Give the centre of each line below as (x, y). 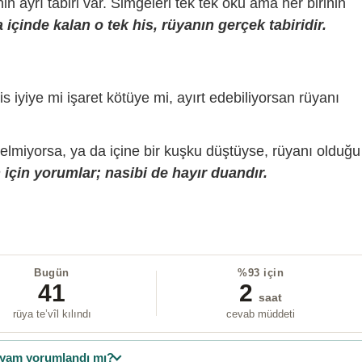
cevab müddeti (261, 314)
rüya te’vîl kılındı (52, 314)
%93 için (261, 272)
